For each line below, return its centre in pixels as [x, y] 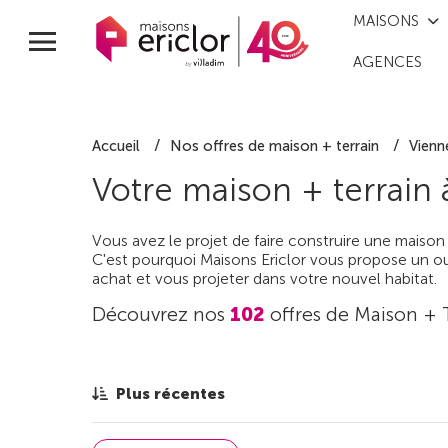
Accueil [116, 145]
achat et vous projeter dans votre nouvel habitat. [264, 279]
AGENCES [388, 62]
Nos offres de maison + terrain [274, 145]
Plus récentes [170, 394]
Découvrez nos [161, 315]
